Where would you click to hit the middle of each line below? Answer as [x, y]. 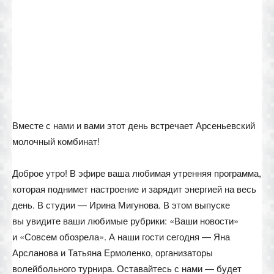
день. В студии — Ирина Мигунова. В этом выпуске [121, 205]
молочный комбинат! [56, 141]
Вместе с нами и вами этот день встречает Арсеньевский [134, 125]
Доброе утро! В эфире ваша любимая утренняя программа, [137, 173]
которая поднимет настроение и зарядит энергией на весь [134, 189]
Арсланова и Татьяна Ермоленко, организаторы [113, 252]
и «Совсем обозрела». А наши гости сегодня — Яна [121, 236]
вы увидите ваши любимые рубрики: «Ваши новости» [125, 220]
